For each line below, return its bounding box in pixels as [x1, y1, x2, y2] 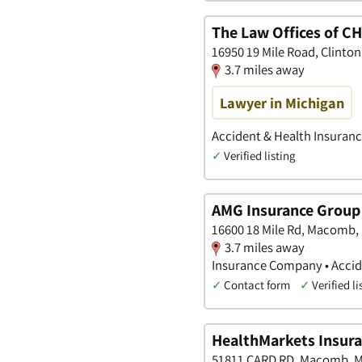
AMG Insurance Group [212, 200, 360, 221]
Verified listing [224, 147, 295, 163]
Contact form [224, 277, 290, 293]
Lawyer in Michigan [220, 92, 344, 112]
